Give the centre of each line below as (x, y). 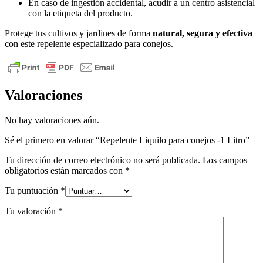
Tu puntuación (33, 191)
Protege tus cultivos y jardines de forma (79, 33)
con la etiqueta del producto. (80, 13)
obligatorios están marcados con (65, 171)
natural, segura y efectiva (203, 33)
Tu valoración (31, 211)
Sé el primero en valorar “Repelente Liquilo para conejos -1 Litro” (127, 140)
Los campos (225, 160)
